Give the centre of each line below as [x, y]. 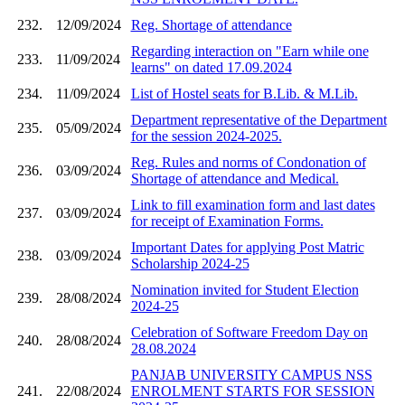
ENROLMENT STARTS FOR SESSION [253, 391]
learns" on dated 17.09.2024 [211, 67]
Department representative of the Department [259, 119]
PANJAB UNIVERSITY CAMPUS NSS [251, 374]
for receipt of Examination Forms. [227, 221]
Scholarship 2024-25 [190, 263]
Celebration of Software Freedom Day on [249, 332]
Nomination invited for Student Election [245, 289]
